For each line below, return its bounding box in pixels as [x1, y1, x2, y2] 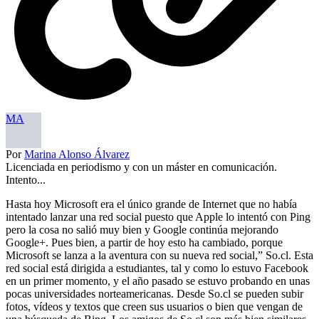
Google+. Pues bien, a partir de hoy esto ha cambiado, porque [6, 236, 283, 249]
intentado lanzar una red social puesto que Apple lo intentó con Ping [6, 210, 310, 223]
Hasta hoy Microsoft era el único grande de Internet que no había [6, 197, 297, 210]
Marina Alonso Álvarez [24, 147, 130, 160]
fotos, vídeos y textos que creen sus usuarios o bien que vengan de [6, 300, 303, 313]
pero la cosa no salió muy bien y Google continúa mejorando [6, 223, 278, 236]
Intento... [6, 173, 46, 186]
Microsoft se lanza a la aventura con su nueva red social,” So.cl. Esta [6, 249, 313, 261]
